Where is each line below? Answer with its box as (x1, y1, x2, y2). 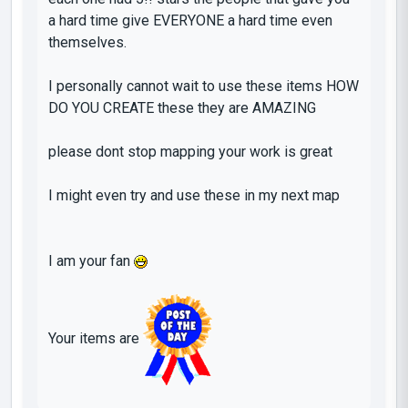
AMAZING (252, 98, 316, 117)
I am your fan (48, 251, 134, 270)
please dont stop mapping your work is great (48, 142, 332, 160)
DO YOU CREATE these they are (48, 98, 252, 117)
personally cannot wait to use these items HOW (53, 76, 359, 95)
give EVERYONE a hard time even (118, 11, 332, 29)
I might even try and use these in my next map (48, 186, 340, 204)
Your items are (48, 330, 143, 348)
